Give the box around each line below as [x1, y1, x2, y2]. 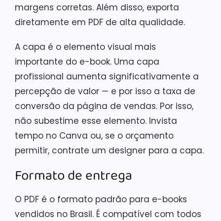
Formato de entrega [15, 164, 132, 187]
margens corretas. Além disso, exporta [15, 1, 179, 13]
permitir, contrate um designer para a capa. [15, 144, 204, 156]
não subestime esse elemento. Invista [15, 114, 177, 127]
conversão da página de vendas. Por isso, [15, 100, 193, 112]
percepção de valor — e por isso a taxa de [15, 85, 195, 97]
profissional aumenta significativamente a [15, 70, 199, 82]
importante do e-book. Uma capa [15, 55, 159, 68]
